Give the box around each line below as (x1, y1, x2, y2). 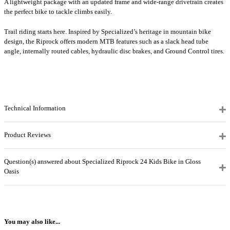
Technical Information (4, 105, 66, 112)
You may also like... (4, 218, 60, 226)
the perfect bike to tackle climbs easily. (4, 8, 112, 16)
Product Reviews (4, 131, 51, 139)
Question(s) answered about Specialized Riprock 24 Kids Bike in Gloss (4, 158, 201, 166)
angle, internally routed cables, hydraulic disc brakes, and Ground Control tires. (4, 47, 224, 55)
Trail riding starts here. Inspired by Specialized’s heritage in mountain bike (4, 28, 211, 35)
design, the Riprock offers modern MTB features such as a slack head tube (4, 37, 208, 45)
